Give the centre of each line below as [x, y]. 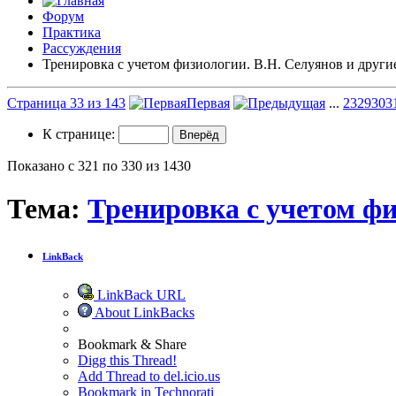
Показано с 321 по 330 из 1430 [99, 165]
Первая [208, 103]
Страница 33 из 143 [66, 103]
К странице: [80, 133]
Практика [72, 32]
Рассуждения [82, 48]
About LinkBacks [143, 312]
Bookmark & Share [132, 344]
